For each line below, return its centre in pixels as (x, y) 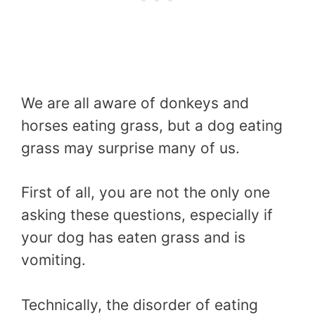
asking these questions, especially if (147, 215)
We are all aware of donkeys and (135, 103)
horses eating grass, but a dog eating (152, 125)
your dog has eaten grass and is (133, 238)
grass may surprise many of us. (130, 148)
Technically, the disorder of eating (140, 304)
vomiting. (53, 260)
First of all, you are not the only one (146, 193)
